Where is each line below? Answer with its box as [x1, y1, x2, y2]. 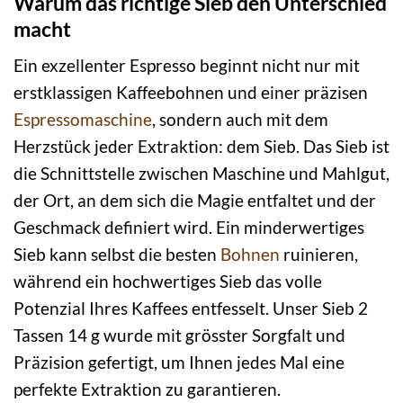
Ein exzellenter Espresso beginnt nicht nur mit [13, 55, 360, 76]
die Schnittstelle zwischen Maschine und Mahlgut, [13, 163, 390, 184]
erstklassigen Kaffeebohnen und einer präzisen [13, 82, 368, 103]
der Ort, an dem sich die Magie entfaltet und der [13, 190, 376, 211]
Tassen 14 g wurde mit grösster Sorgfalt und [13, 325, 345, 346]
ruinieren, [280, 244, 358, 265]
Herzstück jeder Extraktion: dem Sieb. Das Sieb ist [13, 136, 390, 157]
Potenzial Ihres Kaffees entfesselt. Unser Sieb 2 [13, 298, 368, 319]
